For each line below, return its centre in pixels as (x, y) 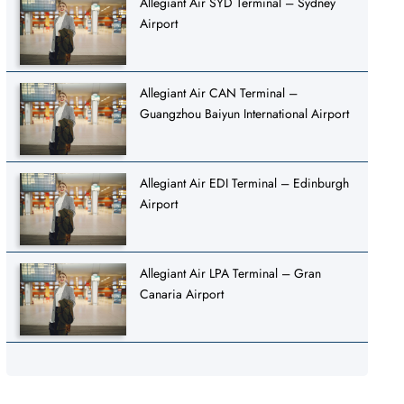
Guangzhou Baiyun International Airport (245, 113)
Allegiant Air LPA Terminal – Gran (231, 273)
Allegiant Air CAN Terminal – (219, 92)
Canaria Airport (182, 294)
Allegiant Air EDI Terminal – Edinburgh (245, 183)
